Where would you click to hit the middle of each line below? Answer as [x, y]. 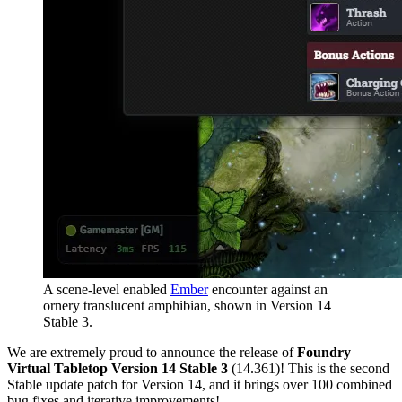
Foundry [324, 353]
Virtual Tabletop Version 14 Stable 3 [118, 369]
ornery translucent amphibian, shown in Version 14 [187, 306]
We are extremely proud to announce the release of [152, 353]
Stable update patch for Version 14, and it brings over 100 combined [200, 385]
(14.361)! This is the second [309, 369]
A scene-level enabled [107, 290]
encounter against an [268, 290]
